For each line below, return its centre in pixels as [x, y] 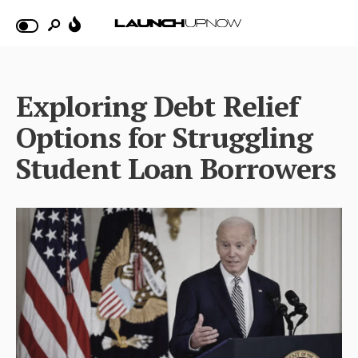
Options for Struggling [165, 137]
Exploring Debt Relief [158, 105]
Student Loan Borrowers [176, 168]
